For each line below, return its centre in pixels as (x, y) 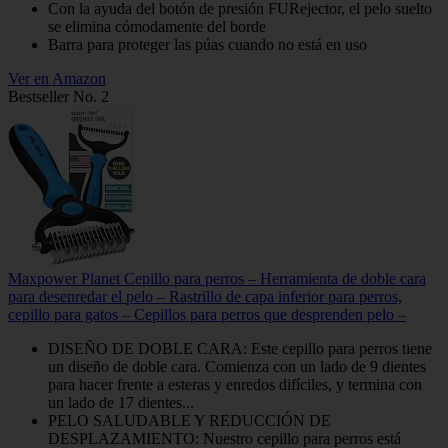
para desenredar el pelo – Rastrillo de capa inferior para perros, (205, 296)
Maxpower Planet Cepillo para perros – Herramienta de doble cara (217, 278)
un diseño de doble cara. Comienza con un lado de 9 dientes (237, 366)
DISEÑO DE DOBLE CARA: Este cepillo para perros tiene (240, 348)
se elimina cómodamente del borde (157, 26)
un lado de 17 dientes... (121, 402)
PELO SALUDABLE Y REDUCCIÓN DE (189, 420)
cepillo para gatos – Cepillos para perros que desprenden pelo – (207, 314)
